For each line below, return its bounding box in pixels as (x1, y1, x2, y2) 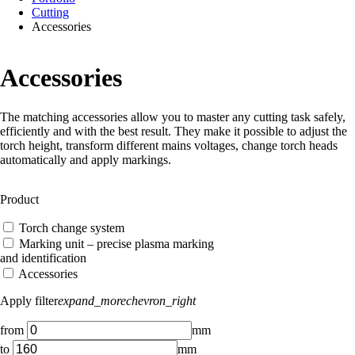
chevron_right (126, 293, 196, 307)
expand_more (58, 293, 126, 307)
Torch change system (19, 220, 124, 235)
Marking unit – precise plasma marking (19, 236, 214, 250)
